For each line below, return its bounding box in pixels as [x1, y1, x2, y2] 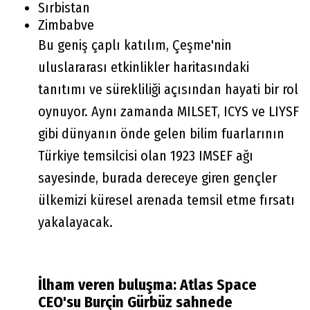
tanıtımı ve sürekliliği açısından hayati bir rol [38, 80, 298, 98]
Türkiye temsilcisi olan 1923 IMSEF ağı [38, 147, 253, 164]
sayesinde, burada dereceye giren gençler [38, 169, 277, 186]
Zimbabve [38, 16, 94, 33]
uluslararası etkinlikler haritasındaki [38, 58, 249, 75]
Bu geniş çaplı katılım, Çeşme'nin [38, 36, 232, 53]
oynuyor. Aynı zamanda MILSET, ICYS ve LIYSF [38, 102, 299, 120]
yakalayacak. [38, 213, 113, 230]
